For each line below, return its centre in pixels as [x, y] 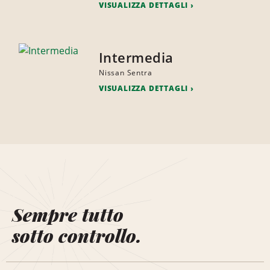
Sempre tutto [68, 215]
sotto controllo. [77, 236]
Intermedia [136, 58]
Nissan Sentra [125, 73]
